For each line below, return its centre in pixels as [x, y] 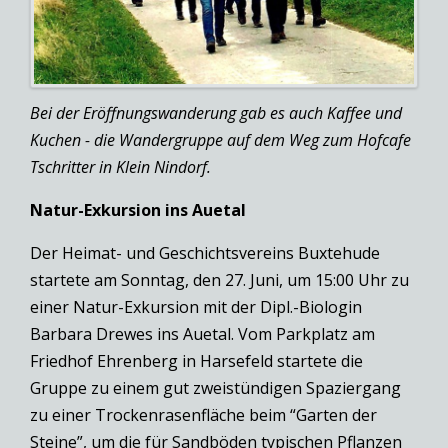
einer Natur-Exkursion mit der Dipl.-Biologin [196, 307]
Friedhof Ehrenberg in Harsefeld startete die [196, 361]
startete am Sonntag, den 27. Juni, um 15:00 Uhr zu [219, 280]
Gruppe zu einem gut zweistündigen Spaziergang [215, 388]
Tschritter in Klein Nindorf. [120, 167]
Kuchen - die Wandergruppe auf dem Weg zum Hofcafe [220, 140]
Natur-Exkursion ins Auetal [138, 210]
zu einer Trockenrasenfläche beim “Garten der [203, 415]
